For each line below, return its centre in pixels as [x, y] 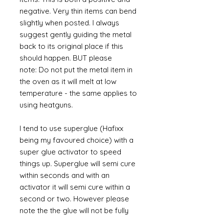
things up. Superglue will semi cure [77, 164]
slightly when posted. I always [69, 23]
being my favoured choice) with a [77, 140]
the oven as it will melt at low [68, 81]
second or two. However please [74, 199]
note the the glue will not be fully [74, 210]
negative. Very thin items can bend [78, 11]
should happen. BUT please [66, 58]
